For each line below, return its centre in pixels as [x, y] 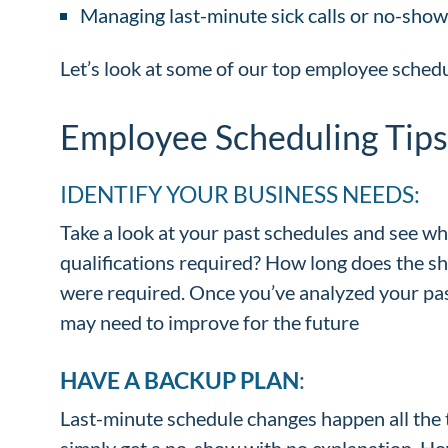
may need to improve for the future [211, 321]
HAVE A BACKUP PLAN [179, 379]
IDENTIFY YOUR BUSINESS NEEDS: [240, 193]
